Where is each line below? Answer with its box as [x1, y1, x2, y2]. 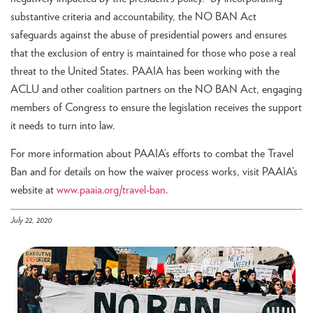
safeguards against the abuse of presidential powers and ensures [10, 29, 287, 41]
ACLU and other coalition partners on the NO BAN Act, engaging [10, 83, 302, 95]
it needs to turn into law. [10, 119, 115, 131]
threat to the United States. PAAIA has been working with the [10, 65, 279, 77]
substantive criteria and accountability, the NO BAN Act [10, 10, 256, 22]
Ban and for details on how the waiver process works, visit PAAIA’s [10, 166, 298, 177]
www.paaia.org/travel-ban [57, 184, 166, 196]
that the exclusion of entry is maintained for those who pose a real [10, 47, 296, 59]
